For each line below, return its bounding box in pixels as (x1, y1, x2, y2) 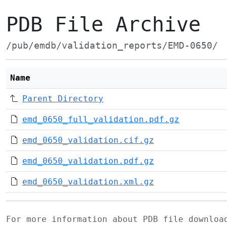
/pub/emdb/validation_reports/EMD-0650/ (6, 41, 218, 51)
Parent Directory (22, 94, 103, 103)
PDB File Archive (6, 13, 201, 36)
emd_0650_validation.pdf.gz (22, 156, 154, 166)
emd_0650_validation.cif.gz (22, 135, 154, 145)
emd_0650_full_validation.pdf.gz (22, 115, 179, 124)
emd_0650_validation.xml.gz (22, 177, 154, 186)
